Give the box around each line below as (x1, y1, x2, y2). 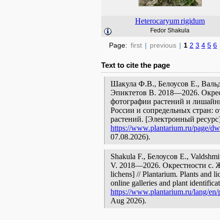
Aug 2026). (110, 196, 146, 205)
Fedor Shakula (150, 27, 190, 34)
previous (150, 41, 176, 49)
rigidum (181, 17, 205, 25)
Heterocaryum (135, 17, 179, 25)
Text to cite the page (101, 61, 170, 69)
